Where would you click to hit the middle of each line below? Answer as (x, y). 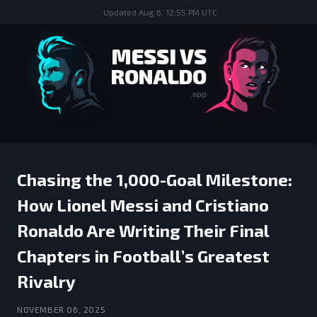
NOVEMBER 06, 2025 (62, 309)
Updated (121, 12)
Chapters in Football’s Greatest (143, 256)
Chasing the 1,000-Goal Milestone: (155, 179)
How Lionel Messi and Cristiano (143, 205)
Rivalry (46, 281)
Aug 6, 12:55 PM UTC (178, 12)
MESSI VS (158, 56)
